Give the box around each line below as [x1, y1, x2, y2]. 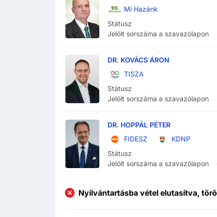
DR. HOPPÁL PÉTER [108, 121, 170, 129]
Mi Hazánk [124, 5, 158, 14]
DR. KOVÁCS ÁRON [108, 56, 170, 64]
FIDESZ [124, 135, 147, 143]
